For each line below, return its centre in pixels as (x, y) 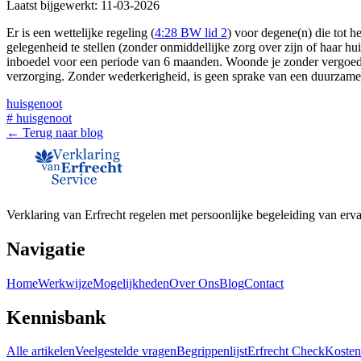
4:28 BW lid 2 (191, 32)
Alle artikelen (41, 351)
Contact (264, 283)
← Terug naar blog (55, 132)
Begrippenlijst (212, 351)
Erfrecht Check (286, 351)
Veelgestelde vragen (126, 351)
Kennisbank (56, 317)
